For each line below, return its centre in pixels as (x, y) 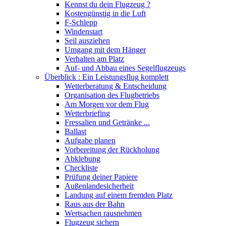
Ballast (75, 131)
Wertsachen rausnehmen (103, 213)
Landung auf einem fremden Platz (119, 195)
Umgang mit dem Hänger (105, 50)
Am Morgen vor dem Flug (107, 104)
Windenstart (83, 32)
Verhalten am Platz (94, 59)
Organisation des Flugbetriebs (112, 95)
